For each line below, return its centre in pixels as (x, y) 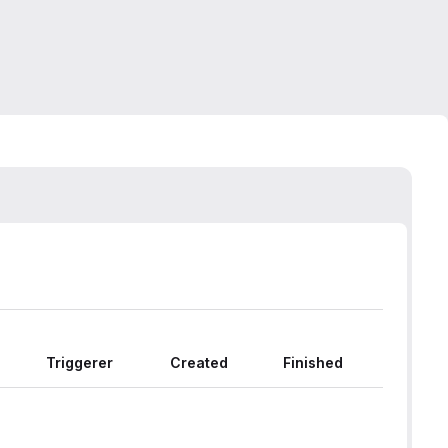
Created (199, 363)
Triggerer (79, 363)
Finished (313, 363)
